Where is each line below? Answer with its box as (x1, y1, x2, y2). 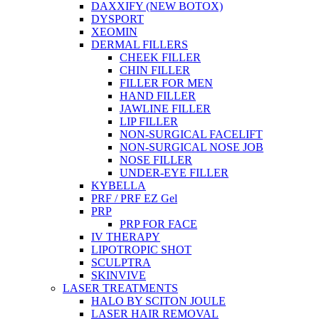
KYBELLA (91, 179, 146, 192)
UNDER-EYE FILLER (120, 167, 229, 179)
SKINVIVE (91, 269, 146, 281)
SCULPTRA (91, 256, 151, 268)
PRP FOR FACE (120, 218, 197, 230)
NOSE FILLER (120, 154, 192, 166)
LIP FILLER (120, 115, 178, 127)
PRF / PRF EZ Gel (91, 192, 177, 204)
